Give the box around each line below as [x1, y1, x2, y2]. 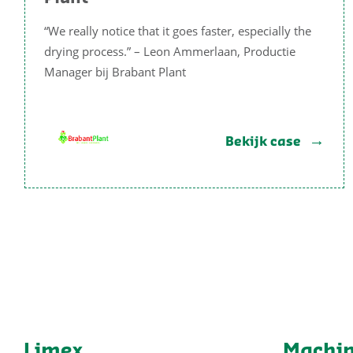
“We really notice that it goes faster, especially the [44, 22, 311, 39]
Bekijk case [225, 136, 301, 148]
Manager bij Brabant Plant [44, 63, 186, 80]
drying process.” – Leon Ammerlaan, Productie [44, 43, 295, 59]
